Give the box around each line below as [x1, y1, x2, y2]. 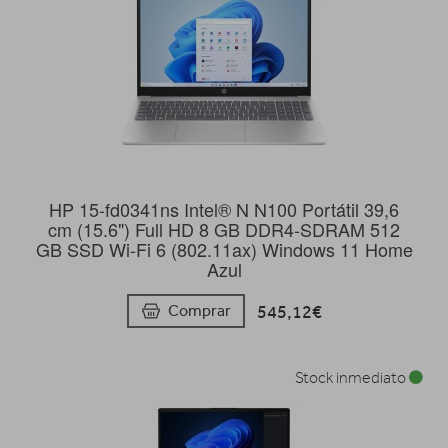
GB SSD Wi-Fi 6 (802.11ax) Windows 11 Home [35, 235, 413, 262]
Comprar [167, 300, 231, 320]
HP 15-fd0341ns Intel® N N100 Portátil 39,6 [49, 195, 399, 222]
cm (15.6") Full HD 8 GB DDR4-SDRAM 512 [48, 215, 400, 242]
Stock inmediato [295, 368, 409, 387]
